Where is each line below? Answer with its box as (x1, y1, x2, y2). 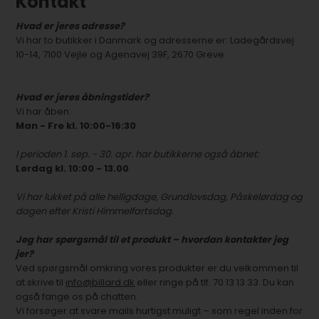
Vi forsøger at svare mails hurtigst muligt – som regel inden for (16, 304, 303, 318)
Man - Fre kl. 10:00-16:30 (16, 119, 137, 132)
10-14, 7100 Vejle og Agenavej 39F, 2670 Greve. (16, 48, 227, 61)
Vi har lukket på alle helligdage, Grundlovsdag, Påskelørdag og (16, 190, 303, 204)
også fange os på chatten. (16, 290, 139, 303)
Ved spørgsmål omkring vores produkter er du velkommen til (16, 261, 299, 275)
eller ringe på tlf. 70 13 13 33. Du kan (135, 276, 295, 289)
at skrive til (16, 276, 66, 289)
